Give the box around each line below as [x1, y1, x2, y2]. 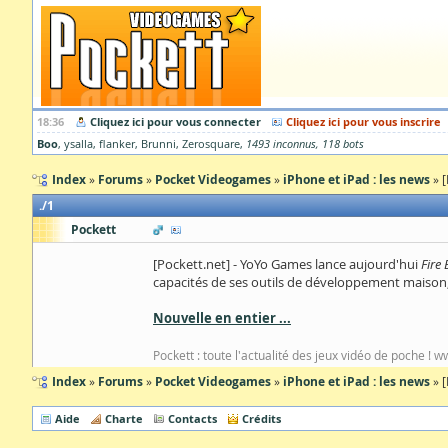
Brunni [141, 137, 176, 151]
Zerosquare [182, 137, 240, 151]
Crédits [242, 411, 281, 426]
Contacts [168, 411, 217, 426]
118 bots [322, 137, 364, 151]
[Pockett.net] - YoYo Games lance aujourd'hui [153, 255, 421, 273]
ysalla [64, 137, 93, 151]
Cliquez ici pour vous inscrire [286, 114, 441, 129]
